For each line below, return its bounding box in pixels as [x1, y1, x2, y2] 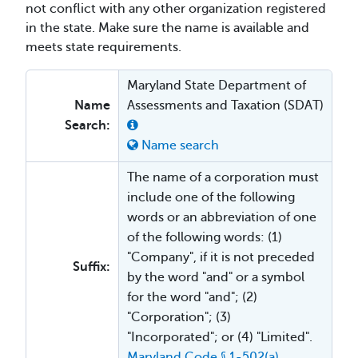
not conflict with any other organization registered [26, 2, 326, 16]
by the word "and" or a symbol [127, 270, 304, 284]
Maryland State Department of [127, 78, 306, 93]
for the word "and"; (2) [127, 290, 257, 304]
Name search [138, 138, 219, 153]
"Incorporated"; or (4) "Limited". [127, 330, 316, 344]
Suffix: [73, 260, 110, 274]
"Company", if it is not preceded [127, 250, 315, 265]
